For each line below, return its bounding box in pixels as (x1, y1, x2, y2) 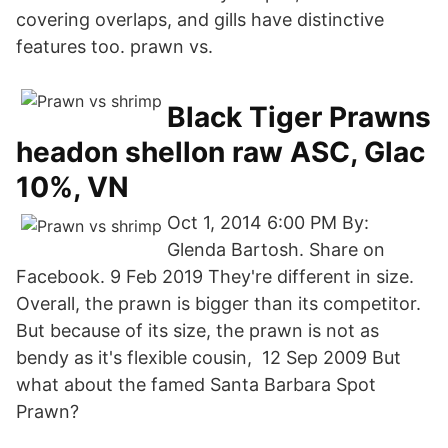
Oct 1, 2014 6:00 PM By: (167, 212, 369, 233)
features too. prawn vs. (16, 36, 213, 57)
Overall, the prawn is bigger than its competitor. (16, 293, 421, 314)
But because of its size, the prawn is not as (16, 320, 379, 341)
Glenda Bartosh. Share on (167, 239, 385, 260)
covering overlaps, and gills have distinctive (16, 9, 384, 30)
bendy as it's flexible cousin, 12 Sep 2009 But (16, 347, 401, 368)
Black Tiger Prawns (167, 100, 431, 134)
